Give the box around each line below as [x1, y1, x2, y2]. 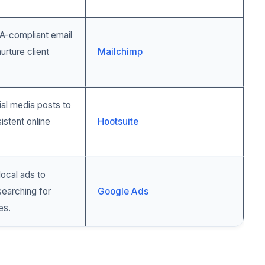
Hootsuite [98, 116, 138, 127]
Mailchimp [98, 46, 143, 57]
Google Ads [98, 186, 148, 197]
